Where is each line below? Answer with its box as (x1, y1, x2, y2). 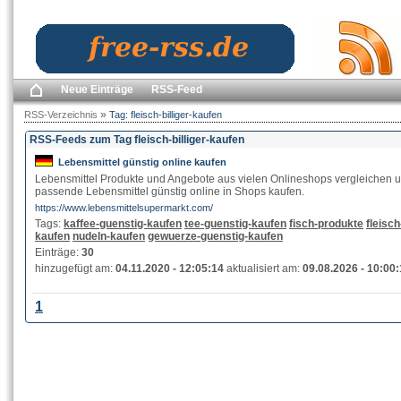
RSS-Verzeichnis (24, 109, 98, 120)
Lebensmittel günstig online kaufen (58, 157, 226, 167)
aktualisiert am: (224, 262, 303, 275)
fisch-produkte (289, 218, 363, 230)
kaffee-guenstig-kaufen (64, 218, 182, 230)
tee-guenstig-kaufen (184, 218, 286, 230)
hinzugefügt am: (35, 262, 115, 275)
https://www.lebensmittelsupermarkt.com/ (35, 202, 213, 213)
